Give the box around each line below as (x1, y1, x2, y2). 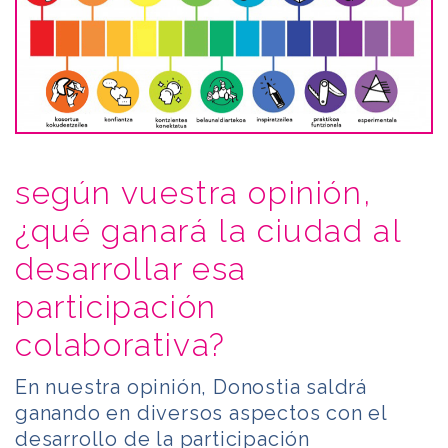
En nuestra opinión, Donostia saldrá (15, 375, 367, 400)
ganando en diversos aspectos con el (15, 401, 387, 426)
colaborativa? (15, 326, 226, 364)
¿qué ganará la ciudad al (15, 212, 402, 250)
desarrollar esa (15, 250, 248, 288)
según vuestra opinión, (15, 174, 373, 212)
